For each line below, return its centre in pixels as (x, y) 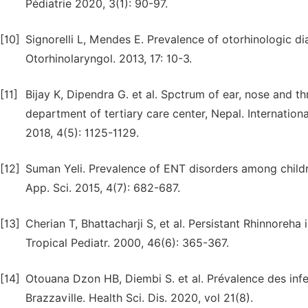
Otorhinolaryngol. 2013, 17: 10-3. (109, 59)
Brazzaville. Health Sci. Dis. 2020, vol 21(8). (139, 298)
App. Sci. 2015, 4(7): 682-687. (103, 188)
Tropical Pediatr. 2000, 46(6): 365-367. (127, 243)
